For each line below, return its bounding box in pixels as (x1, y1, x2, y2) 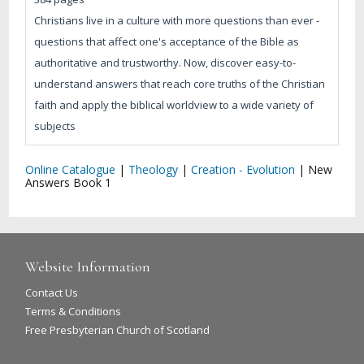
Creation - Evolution (191, 161, 296, 177)
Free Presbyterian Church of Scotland (25, 322, 210, 337)
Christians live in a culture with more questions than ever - (34, 12, 320, 28)
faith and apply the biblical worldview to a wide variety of (34, 97, 314, 112)
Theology (128, 161, 179, 177)
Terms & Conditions (25, 303, 122, 318)
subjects (34, 118, 76, 133)
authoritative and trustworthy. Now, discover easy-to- (34, 54, 297, 70)
